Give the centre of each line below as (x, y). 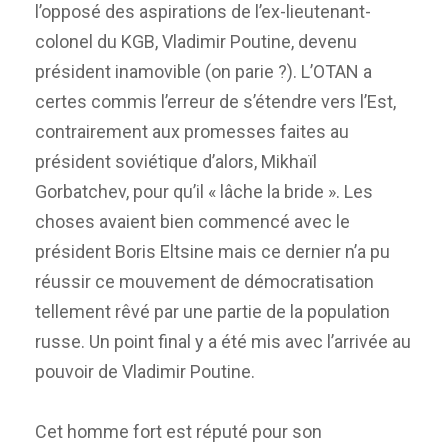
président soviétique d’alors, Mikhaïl (176, 162)
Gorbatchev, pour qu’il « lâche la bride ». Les (204, 192)
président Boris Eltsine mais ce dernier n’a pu (212, 252)
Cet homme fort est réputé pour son (178, 432)
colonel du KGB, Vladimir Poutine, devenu (196, 42)
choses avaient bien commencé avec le (192, 222)
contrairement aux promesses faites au (192, 132)
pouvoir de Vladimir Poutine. (145, 372)
